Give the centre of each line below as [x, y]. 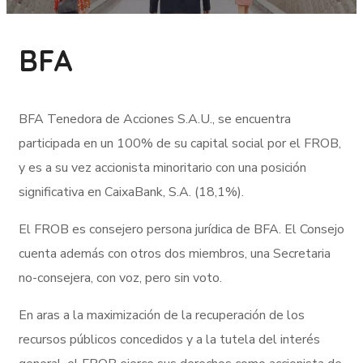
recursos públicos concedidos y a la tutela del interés [169, 339]
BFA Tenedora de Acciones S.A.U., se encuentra [155, 119]
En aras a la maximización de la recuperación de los [162, 315]
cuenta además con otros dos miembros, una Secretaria [175, 253]
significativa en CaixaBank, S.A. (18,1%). [131, 192]
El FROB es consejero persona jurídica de [136, 229]
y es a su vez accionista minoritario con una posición [162, 167]
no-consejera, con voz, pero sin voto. [120, 278]
